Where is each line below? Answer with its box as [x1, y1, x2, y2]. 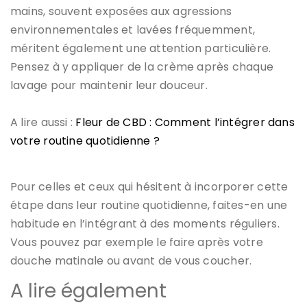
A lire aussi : [10, 114, 76, 130]
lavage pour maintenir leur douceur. [10, 77, 208, 93]
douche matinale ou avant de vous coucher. [10, 252, 252, 269]
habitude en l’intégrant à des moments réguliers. [10, 215, 280, 232]
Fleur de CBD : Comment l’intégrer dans [75, 114, 295, 130]
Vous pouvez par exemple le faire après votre [10, 234, 263, 250]
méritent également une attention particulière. [10, 40, 271, 56]
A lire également [10, 277, 167, 304]
